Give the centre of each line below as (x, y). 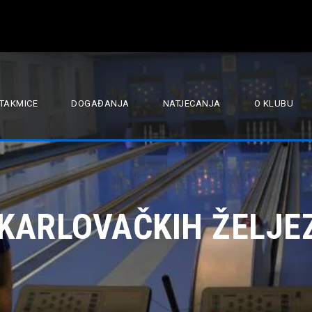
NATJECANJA (192, 103)
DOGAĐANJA (100, 103)
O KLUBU (273, 103)
